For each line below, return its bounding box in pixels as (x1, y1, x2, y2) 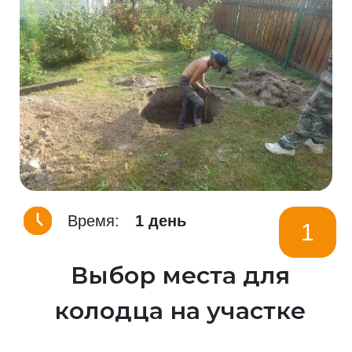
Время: (68, 212, 119, 230)
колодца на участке (54, 296, 306, 326)
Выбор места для (70, 261, 290, 291)
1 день (135, 212, 186, 230)
